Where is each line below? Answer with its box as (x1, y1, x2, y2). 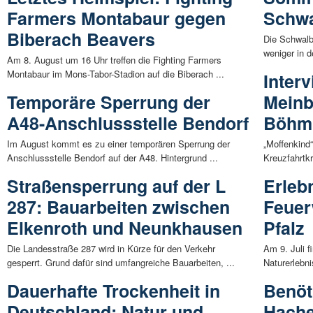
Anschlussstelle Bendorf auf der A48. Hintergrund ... (7, 150, 218, 164)
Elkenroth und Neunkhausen (7, 214, 242, 240)
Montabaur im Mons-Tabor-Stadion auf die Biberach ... (7, 66, 224, 80)
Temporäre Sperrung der (7, 89, 210, 115)
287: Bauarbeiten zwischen (7, 194, 230, 219)
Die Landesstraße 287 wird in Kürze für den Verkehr (7, 241, 215, 255)
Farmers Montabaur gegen (7, 5, 226, 31)
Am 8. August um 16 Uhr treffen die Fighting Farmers (7, 52, 221, 66)
